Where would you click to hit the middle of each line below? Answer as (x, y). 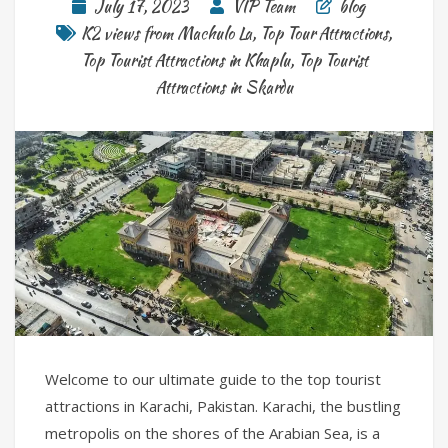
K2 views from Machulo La (166, 33)
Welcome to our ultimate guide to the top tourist (213, 379)
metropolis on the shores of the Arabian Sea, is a (212, 433)
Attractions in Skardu (224, 87)
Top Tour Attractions (324, 33)
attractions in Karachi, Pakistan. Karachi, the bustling (223, 406)
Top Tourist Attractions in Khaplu (185, 60)
